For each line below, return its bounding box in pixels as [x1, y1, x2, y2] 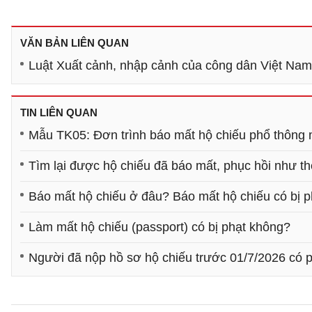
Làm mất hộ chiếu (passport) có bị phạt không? [29, 219, 290, 234]
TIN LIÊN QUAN [20, 106, 97, 118]
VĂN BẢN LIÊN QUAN [20, 36, 129, 49]
